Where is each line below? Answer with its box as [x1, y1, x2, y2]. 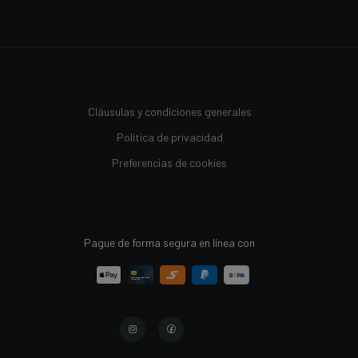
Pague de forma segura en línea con [84, 235, 255, 249]
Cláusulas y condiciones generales [87, 104, 252, 118]
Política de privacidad [116, 129, 223, 144]
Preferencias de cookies [112, 155, 227, 169]
